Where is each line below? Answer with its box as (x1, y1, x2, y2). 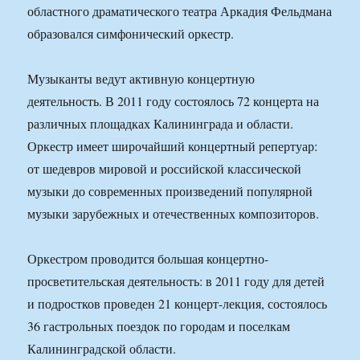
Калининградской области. (27, 340, 177, 358)
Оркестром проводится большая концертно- (27, 250, 269, 268)
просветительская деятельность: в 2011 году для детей (27, 272, 325, 290)
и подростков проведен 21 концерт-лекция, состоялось (27, 295, 328, 313)
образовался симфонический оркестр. (27, 25, 235, 43)
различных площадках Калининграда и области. (27, 115, 294, 133)
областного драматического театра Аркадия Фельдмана (27, 2, 333, 20)
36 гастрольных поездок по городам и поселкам (27, 317, 291, 335)
